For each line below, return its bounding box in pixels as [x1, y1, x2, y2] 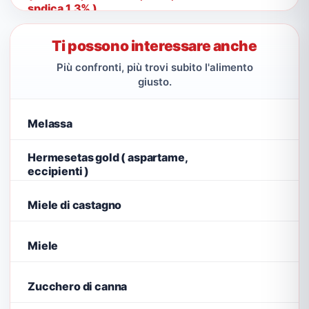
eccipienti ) [28, 163, 90, 178]
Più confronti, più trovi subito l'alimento [56, 61, 253, 74]
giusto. [137, 75, 172, 88]
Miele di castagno [28, 197, 122, 212]
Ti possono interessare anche [52, 37, 257, 54]
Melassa [28, 116, 72, 130]
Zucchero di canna [28, 279, 128, 293]
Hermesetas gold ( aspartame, [28, 150, 188, 164]
